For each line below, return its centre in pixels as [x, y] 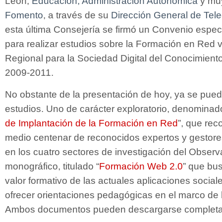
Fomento [24, 15]
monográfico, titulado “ [52, 166]
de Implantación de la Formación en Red [91, 123]
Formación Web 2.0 [141, 166]
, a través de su [77, 15]
